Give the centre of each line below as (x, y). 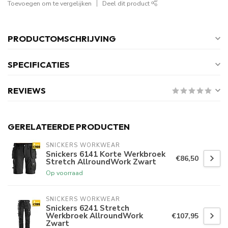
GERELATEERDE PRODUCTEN (69, 126)
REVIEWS (27, 90)
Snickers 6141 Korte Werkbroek (106, 154)
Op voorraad (64, 173)
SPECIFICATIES (39, 64)
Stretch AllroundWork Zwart (101, 161)
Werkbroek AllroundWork (94, 215)
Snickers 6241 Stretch (88, 208)
